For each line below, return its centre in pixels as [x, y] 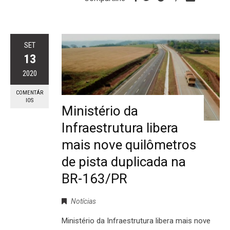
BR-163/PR [94, 179]
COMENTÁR [30, 93]
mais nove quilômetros [129, 145]
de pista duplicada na [124, 162]
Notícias [83, 202]
